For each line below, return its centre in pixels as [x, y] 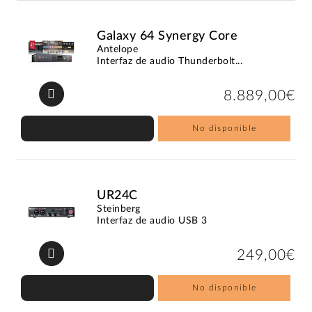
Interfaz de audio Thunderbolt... [170, 61]
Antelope [118, 49]
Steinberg [119, 209]
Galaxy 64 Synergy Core [167, 36]
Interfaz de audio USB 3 [152, 220]
